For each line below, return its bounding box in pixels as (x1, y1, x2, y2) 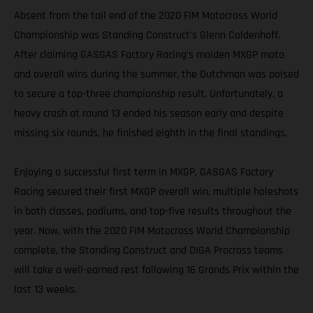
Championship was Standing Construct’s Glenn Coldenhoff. (14, 28, 280, 43)
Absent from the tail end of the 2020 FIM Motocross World (14, 8, 277, 24)
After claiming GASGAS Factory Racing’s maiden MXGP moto (14, 48, 284, 63)
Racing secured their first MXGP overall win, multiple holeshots (14, 184, 298, 200)
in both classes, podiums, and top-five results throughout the (14, 204, 291, 219)
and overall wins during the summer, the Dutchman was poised (14, 67, 299, 82)
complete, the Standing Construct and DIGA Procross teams (14, 243, 283, 259)
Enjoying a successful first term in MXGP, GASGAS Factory (14, 165, 273, 180)
